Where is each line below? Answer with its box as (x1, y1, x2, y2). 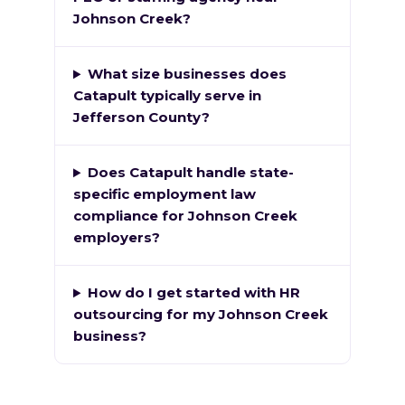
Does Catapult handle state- (87, 164, 294, 182)
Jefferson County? (73, 108, 210, 127)
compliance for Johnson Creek (73, 207, 297, 225)
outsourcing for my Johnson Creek (73, 306, 328, 324)
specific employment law (73, 185, 256, 203)
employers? (73, 229, 160, 247)
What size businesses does (87, 65, 287, 83)
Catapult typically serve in (73, 87, 261, 105)
